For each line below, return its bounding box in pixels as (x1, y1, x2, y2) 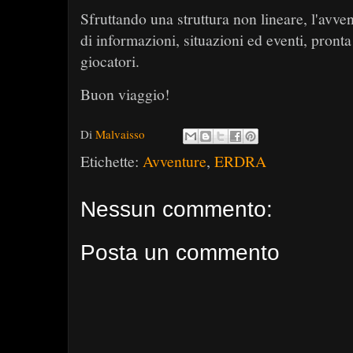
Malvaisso (95, 125, 145, 142)
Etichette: (80, 150, 143, 172)
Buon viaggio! (80, 84, 170, 105)
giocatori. (80, 50, 139, 72)
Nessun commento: (80, 197, 273, 221)
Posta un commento (80, 240, 280, 265)
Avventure (143, 150, 206, 172)
